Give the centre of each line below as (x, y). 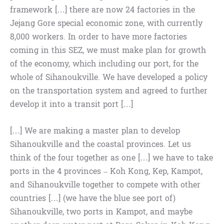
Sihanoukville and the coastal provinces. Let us (100, 144)
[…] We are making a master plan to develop (95, 131)
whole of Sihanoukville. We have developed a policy (109, 77)
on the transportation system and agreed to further (109, 91)
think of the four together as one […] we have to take (111, 158)
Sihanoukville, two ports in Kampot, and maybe (101, 212)
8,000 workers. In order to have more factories (98, 37)
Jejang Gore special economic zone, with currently (106, 23)
